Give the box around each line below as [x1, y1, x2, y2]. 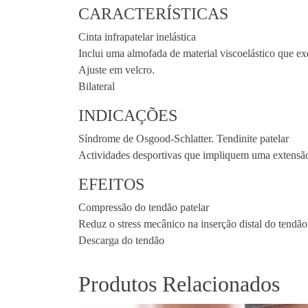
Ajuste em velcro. [78, 63, 155, 76]
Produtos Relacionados [78, 271, 280, 296]
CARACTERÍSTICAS [78, 4, 228, 23]
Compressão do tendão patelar [78, 201, 209, 213]
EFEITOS [78, 175, 144, 193]
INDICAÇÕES [78, 106, 177, 124]
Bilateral [78, 80, 115, 92]
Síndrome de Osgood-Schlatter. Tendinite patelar [78, 132, 289, 144]
